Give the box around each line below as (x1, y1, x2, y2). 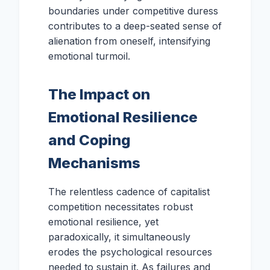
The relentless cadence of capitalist (48, 186, 210, 198)
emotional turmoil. (48, 50, 130, 62)
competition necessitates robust (48, 201, 193, 213)
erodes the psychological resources (48, 246, 212, 258)
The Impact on (48, 86, 150, 103)
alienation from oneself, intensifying (48, 35, 210, 47)
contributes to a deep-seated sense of (48, 20, 222, 32)
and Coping (48, 131, 131, 149)
